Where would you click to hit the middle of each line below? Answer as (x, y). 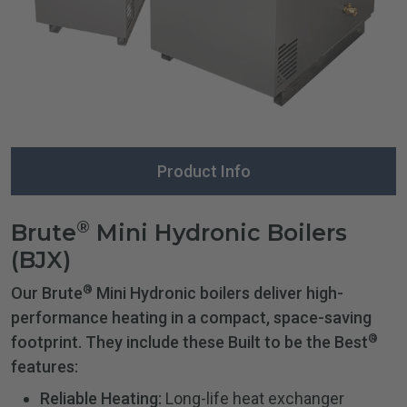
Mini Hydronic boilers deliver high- (218, 293)
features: (45, 367)
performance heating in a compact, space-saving (191, 318)
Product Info (203, 172)
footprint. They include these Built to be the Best (189, 342)
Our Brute (47, 293)
